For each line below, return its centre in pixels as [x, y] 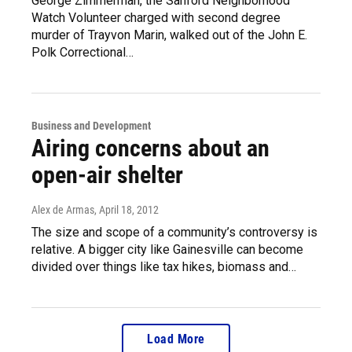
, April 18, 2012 [126, 210]
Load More [176, 339]
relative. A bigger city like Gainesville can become [167, 249]
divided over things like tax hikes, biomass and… [164, 267]
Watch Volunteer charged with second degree [156, 18]
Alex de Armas [63, 210]
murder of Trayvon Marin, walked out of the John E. [169, 35]
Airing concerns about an [150, 148]
